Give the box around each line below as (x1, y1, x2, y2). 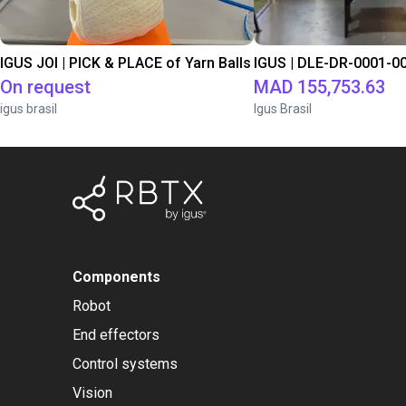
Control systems (72, 354, 178, 372)
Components (72, 267, 160, 285)
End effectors (72, 325, 159, 343)
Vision (72, 383, 112, 401)
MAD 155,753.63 (254, 75, 385, 98)
